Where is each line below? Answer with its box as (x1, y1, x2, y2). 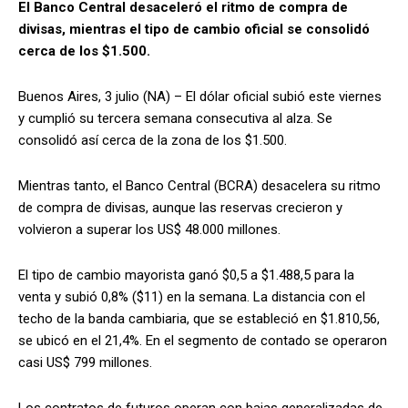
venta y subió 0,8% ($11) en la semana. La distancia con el (18, 288, 365, 305)
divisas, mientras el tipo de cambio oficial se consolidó (18, 20, 370, 37)
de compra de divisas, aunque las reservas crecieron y (18, 199, 342, 216)
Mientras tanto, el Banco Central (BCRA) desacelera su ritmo (18, 177, 381, 194)
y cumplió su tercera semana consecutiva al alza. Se (18, 109, 332, 127)
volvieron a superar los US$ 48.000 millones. (18, 220, 280, 238)
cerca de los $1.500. (18, 42, 150, 59)
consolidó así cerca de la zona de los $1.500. (18, 131, 287, 148)
